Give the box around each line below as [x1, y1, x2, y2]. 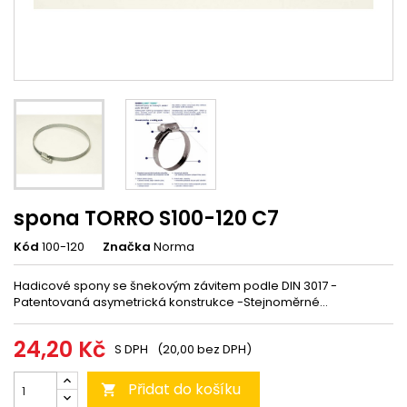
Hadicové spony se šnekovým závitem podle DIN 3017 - [14, 277, 337, 294]
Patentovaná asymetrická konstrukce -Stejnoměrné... [14, 293, 328, 311]
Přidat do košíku [128, 379, 241, 400]
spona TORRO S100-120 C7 [14, 204, 279, 233]
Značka [103, 238, 151, 255]
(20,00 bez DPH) [157, 341, 252, 358]
